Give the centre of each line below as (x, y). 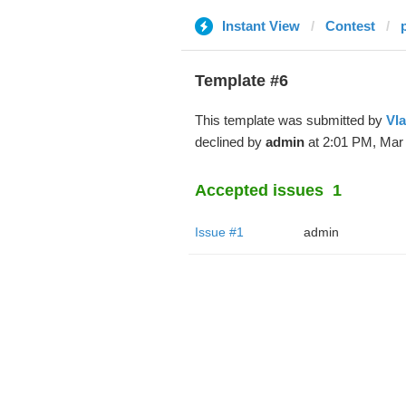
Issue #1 (219, 232)
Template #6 (241, 81)
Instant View (261, 26)
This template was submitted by (290, 120)
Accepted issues (259, 190)
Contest (350, 26)
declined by (230, 142)
